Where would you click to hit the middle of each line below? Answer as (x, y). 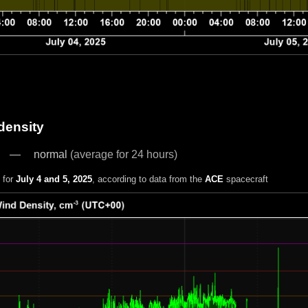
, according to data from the (148, 179)
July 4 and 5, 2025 (54, 179)
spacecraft (245, 179)
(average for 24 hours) (123, 154)
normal (52, 154)
